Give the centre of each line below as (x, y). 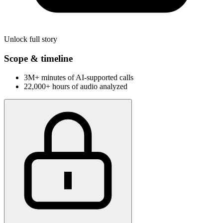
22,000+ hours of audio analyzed (76, 87)
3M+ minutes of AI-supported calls (79, 78)
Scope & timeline (38, 58)
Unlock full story (31, 39)
